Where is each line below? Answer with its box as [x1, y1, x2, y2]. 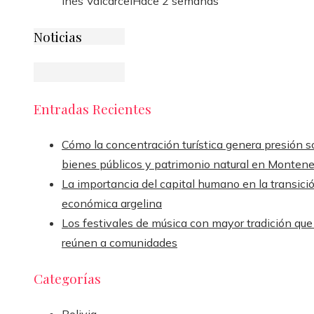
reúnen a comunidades [62, 235, 177, 250]
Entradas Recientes [34, 99, 151, 118]
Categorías [34, 269, 101, 288]
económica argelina [62, 196, 162, 210]
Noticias [34, 27, 82, 46]
